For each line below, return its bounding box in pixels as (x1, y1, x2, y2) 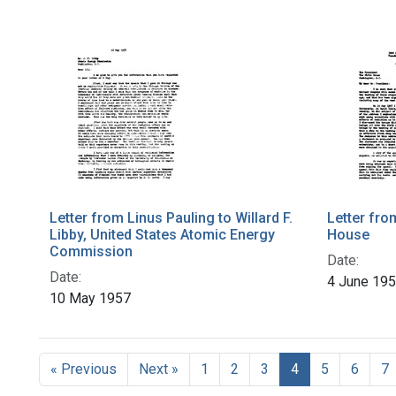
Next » (139, 361, 179, 378)
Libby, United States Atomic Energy (49, 226, 275, 244)
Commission (49, 243, 133, 261)
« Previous (50, 361, 117, 378)
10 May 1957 (49, 290, 131, 308)
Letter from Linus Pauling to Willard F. (49, 209, 293, 227)
